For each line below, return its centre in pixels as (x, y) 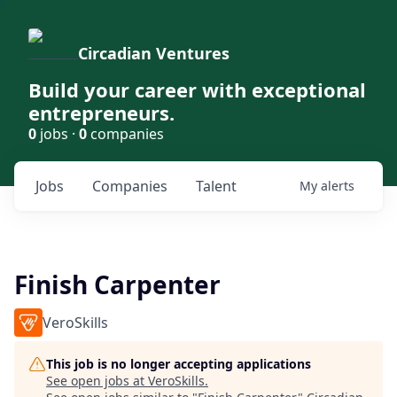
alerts (338, 186)
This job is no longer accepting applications (179, 364)
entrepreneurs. (101, 113)
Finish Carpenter (117, 284)
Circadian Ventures (154, 53)
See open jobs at (97, 381)
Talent (216, 186)
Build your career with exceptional (197, 90)
